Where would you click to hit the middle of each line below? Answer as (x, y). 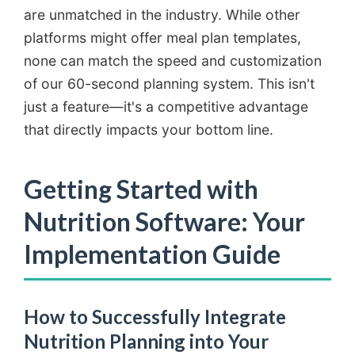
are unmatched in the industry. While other (162, 14)
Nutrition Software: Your (164, 221)
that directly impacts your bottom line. (149, 129)
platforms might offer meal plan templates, (162, 37)
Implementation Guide (152, 254)
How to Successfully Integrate (155, 316)
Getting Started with (141, 189)
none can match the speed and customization (173, 60)
